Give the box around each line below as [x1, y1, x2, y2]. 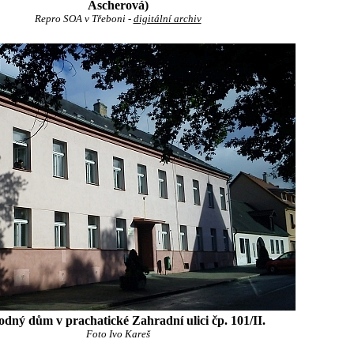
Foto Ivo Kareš [85, 329, 150, 340]
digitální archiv [133, 13, 201, 24]
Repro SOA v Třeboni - [34, 13, 134, 24]
